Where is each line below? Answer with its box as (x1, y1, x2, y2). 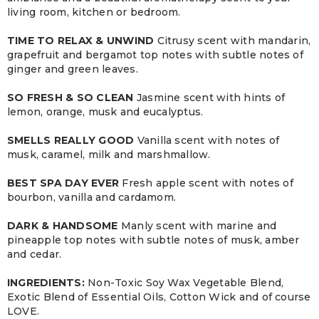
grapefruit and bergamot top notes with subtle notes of (7, 48, 303, 61)
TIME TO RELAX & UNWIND (7, 34, 157, 47)
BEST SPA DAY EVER (7, 177, 122, 189)
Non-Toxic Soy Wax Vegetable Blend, (84, 276, 284, 289)
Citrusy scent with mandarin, (157, 34, 311, 47)
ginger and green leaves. (7, 63, 138, 75)
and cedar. (7, 248, 62, 261)
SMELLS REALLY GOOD (7, 134, 137, 147)
